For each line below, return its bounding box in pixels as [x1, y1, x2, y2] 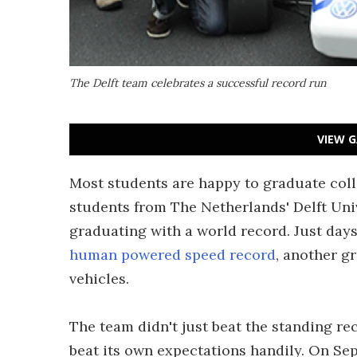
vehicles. [69, 269, 129, 288]
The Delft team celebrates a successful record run [69, 76, 326, 90]
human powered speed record [69, 245, 276, 264]
